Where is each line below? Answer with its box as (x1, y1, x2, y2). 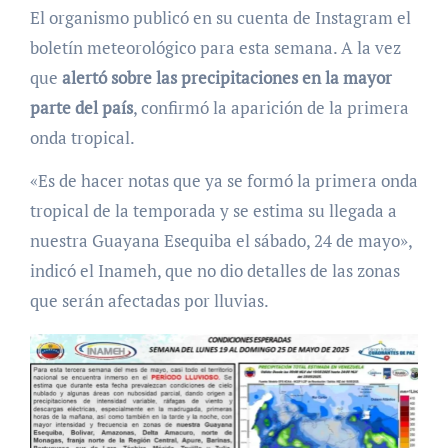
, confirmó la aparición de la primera (132, 96, 409, 120)
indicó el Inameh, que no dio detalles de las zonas (29, 259, 400, 283)
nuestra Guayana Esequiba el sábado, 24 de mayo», (29, 229, 412, 253)
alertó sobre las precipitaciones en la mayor (61, 66, 392, 90)
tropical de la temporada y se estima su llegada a (29, 199, 397, 223)
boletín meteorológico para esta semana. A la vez (29, 36, 401, 60)
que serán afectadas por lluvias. (29, 289, 269, 313)
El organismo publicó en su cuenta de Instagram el (29, 6, 411, 30)
